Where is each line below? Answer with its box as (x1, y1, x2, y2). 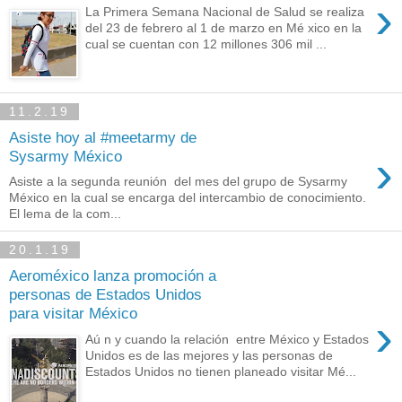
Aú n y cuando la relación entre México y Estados (85, 331, 370, 346)
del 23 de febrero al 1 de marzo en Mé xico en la (85, 21, 363, 36)
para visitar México (9, 304, 137, 323)
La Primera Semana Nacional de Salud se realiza (85, 4, 365, 20)
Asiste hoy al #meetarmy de (9, 127, 197, 146)
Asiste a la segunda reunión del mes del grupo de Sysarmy (9, 174, 347, 189)
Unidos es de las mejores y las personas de (85, 347, 334, 363)
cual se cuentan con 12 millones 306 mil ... (85, 37, 328, 52)
